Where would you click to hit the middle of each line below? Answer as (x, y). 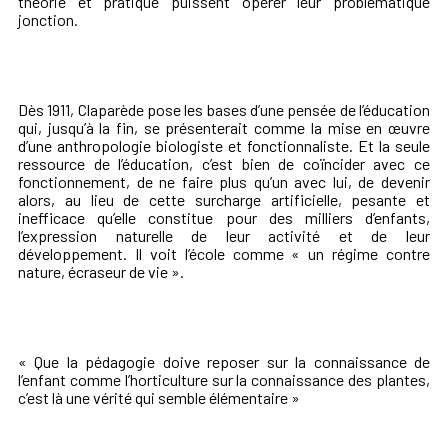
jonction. (48, 20)
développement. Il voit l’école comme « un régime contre (224, 254)
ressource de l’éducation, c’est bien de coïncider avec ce (224, 164)
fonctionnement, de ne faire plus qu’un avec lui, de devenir (224, 182)
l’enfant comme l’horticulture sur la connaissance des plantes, (224, 380)
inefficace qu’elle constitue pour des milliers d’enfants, (224, 218)
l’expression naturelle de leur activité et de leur (224, 236)
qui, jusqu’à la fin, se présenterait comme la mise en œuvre (224, 128)
